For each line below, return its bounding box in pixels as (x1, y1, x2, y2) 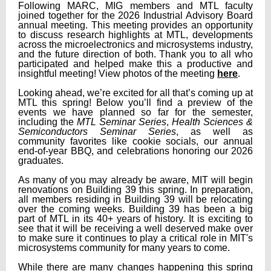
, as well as (176, 126, 253, 137)
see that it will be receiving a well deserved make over (18, 223, 253, 233)
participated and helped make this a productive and (18, 59, 253, 69)
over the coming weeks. (18, 204, 129, 214)
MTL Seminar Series (77, 117, 166, 127)
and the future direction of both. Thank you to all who (18, 49, 253, 59)
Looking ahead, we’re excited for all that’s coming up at (18, 88, 253, 98)
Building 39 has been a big (129, 204, 253, 214)
